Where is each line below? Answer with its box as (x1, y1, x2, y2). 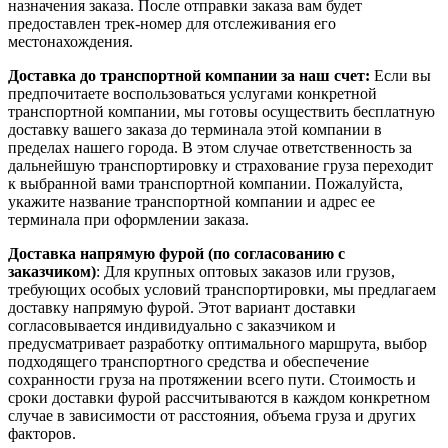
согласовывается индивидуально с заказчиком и (8, 316, 336, 334)
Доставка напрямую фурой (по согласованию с (8, 244, 345, 262)
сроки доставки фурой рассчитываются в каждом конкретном (8, 388, 430, 406)
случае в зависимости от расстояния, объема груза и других (8, 406, 416, 424)
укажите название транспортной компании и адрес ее (8, 192, 375, 210)
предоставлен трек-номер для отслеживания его (8, 14, 336, 32)
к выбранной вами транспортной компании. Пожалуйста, (8, 174, 403, 192)
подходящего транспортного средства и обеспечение (8, 352, 369, 370)
